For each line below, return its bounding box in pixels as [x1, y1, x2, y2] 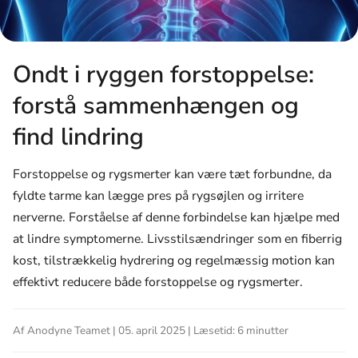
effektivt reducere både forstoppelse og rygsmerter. [13, 272, 303, 291]
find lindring [13, 121, 144, 154]
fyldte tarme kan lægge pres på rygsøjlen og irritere [13, 186, 304, 205]
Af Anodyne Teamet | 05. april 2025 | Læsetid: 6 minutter [13, 322, 288, 338]
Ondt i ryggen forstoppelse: [13, 58, 314, 92]
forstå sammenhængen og [13, 89, 299, 123]
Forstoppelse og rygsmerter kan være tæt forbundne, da [13, 165, 332, 183]
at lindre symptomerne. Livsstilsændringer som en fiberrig [13, 229, 342, 248]
